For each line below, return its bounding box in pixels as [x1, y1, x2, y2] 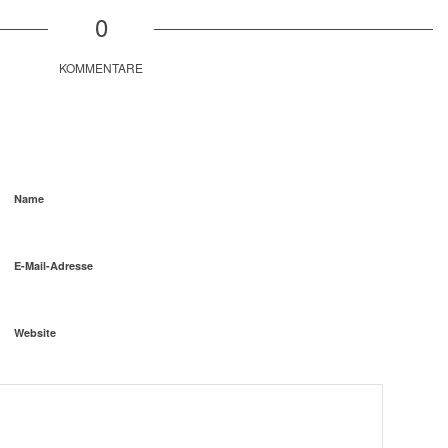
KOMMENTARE [59, 59, 144, 77]
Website [14, 325, 56, 341]
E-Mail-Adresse [14, 258, 93, 274]
